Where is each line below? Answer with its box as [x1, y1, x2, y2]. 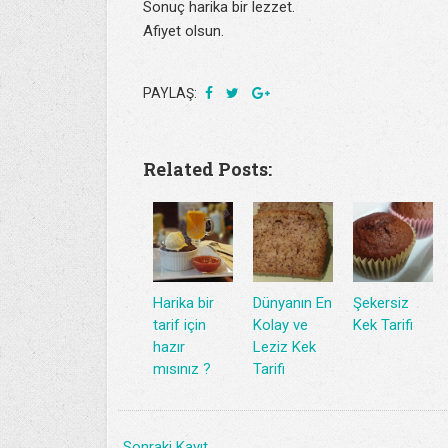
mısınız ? [153, 360, 211, 378]
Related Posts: [143, 157, 272, 181]
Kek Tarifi [353, 316, 413, 334]
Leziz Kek [253, 338, 316, 356]
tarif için [153, 316, 206, 334]
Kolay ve [253, 316, 308, 334]
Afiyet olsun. [143, 22, 224, 40]
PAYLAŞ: [143, 85, 200, 101]
